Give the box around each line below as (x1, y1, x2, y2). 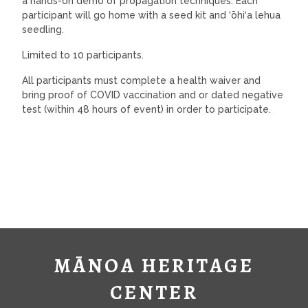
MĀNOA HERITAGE (54, 252, 254, 279)
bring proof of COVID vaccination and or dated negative (22, 89, 283, 100)
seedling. (22, 24, 67, 35)
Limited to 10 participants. (22, 49, 146, 60)
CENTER (109, 279, 199, 306)
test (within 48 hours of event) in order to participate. (22, 104, 274, 115)
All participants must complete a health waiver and (22, 75, 261, 86)
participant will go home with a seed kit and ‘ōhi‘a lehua (22, 10, 280, 21)
